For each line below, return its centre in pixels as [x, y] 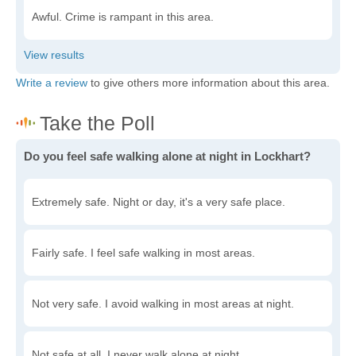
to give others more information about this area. [209, 83]
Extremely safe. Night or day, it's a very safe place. [159, 202]
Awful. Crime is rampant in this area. [123, 17]
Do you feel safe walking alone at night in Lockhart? [167, 157]
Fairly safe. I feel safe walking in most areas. [143, 253]
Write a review [52, 83]
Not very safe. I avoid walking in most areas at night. [163, 304]
